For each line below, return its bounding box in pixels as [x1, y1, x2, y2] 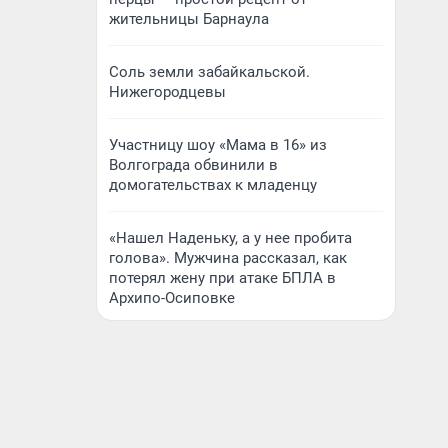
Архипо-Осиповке [109, 289, 235, 307]
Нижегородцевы [109, 83, 226, 101]
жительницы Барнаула [109, 10, 269, 28]
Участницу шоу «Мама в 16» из [109, 136, 327, 154]
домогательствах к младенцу [109, 176, 317, 194]
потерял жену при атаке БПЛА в [109, 269, 336, 287]
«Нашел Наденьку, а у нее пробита [109, 229, 352, 247]
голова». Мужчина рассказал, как [109, 249, 347, 267]
